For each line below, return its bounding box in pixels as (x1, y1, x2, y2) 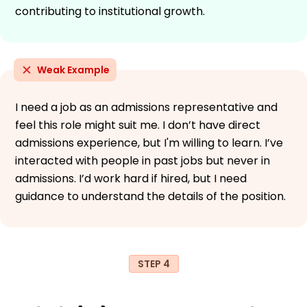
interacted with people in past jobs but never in (15, 152, 270, 169)
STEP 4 (137, 256, 170, 271)
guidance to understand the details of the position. (15, 188, 286, 204)
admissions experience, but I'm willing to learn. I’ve (15, 134, 283, 151)
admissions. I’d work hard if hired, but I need (15, 170, 247, 186)
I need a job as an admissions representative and (15, 99, 278, 115)
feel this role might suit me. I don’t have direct (15, 116, 260, 133)
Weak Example (37, 62, 110, 77)
